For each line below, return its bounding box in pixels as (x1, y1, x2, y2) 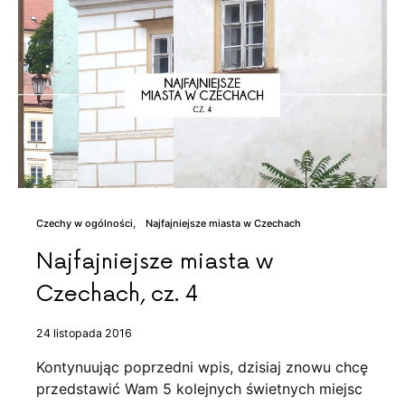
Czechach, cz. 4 (36, 281, 199, 308)
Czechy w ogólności (36, 217, 133, 231)
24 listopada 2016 (36, 326, 132, 341)
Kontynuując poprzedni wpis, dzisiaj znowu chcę (36, 358, 368, 377)
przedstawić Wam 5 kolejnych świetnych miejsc (36, 380, 363, 399)
